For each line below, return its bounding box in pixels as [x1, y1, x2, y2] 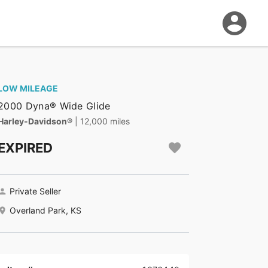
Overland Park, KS [10, 205, 81, 216]
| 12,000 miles [75, 116, 130, 127]
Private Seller [10, 186, 61, 197]
